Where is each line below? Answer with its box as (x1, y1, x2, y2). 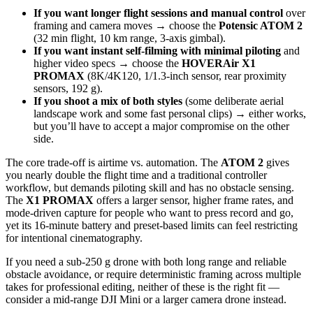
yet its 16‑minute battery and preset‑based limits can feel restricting (6, 219, 298, 231)
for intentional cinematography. (6, 231, 143, 244)
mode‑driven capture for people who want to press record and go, (6, 206, 293, 219)
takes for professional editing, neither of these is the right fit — (6, 280, 279, 293)
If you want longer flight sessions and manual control (34, 6, 283, 19)
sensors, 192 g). (34, 82, 103, 94)
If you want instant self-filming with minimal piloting (34, 44, 281, 57)
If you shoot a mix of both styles (34, 94, 182, 107)
